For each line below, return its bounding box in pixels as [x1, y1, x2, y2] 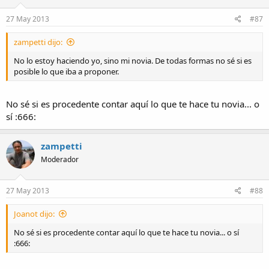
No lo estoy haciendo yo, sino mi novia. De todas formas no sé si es [14, 55, 252, 66]
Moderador [41, 154, 79, 165]
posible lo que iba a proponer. [14, 65, 119, 77]
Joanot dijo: [14, 208, 55, 219]
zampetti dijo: [14, 36, 62, 47]
